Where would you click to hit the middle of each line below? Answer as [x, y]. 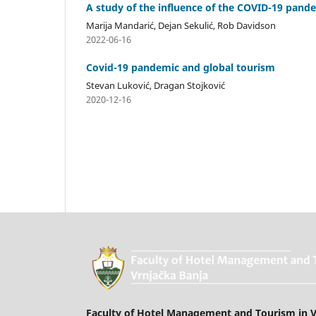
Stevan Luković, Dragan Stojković [156, 85]
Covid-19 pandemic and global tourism [181, 67]
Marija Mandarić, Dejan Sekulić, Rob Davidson [181, 25]
